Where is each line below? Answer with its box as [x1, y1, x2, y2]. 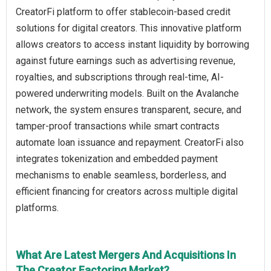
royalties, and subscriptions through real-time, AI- [16, 71, 224, 83]
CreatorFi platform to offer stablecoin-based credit [16, 6, 230, 18]
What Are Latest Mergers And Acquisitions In [16, 249, 236, 262]
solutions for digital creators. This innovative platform [16, 22, 241, 34]
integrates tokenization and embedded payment [16, 153, 218, 165]
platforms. [16, 202, 59, 214]
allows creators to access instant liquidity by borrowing [16, 39, 249, 51]
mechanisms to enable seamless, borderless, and [16, 169, 226, 181]
